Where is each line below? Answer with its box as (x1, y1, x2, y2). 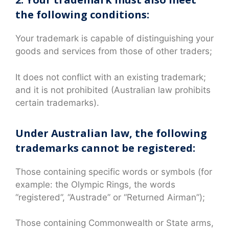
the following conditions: (15, 8, 149, 22)
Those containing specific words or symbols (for (15, 166, 212, 177)
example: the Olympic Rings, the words (15, 179, 175, 190)
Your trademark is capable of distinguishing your (15, 33, 214, 44)
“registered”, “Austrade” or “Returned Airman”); (15, 192, 205, 202)
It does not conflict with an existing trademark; (15, 72, 206, 82)
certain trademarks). (15, 97, 99, 108)
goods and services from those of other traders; (15, 46, 212, 57)
